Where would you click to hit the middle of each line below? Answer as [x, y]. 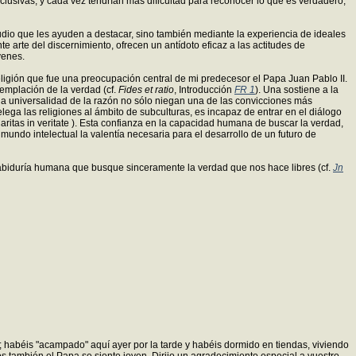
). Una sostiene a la [297, 89]
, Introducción [204, 89]
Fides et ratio [146, 89]
